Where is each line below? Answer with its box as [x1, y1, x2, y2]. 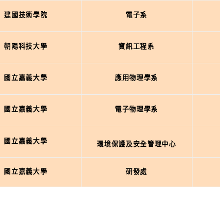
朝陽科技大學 [4, 43, 48, 50]
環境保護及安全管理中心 [97, 140, 176, 148]
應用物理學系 [114, 74, 159, 82]
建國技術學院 [4, 11, 48, 19]
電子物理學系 [114, 106, 159, 113]
